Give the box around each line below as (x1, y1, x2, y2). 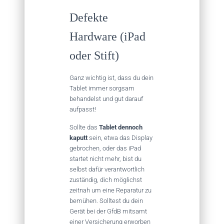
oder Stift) (69, 48, 119, 62)
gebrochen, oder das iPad (69, 144, 141, 152)
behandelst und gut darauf (69, 94, 143, 102)
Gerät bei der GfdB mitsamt (69, 207, 147, 215)
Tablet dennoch (99, 123, 142, 131)
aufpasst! (69, 105, 96, 113)
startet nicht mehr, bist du (69, 154, 141, 162)
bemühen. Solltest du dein (69, 196, 143, 204)
